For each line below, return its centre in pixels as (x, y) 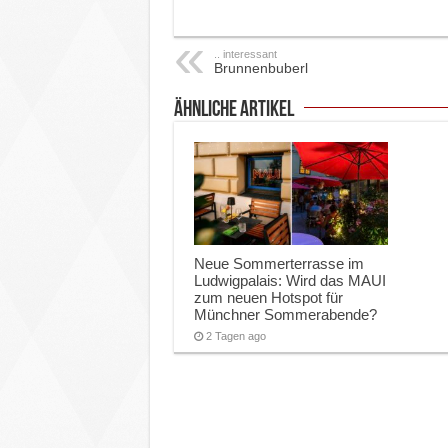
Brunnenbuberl (260, 68)
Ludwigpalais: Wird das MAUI (289, 281)
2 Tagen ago (235, 336)
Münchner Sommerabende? (285, 315)
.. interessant (245, 54)
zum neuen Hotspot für (268, 298)
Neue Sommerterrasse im (278, 264)
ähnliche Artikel (233, 110)
